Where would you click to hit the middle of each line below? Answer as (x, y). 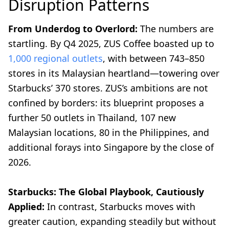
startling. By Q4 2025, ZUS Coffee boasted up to (111, 44)
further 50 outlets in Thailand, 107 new (92, 118)
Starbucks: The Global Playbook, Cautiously (106, 192)
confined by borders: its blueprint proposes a (106, 103)
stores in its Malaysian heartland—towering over (114, 73)
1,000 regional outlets (55, 59)
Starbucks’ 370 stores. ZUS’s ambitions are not (108, 88)
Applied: (26, 207)
